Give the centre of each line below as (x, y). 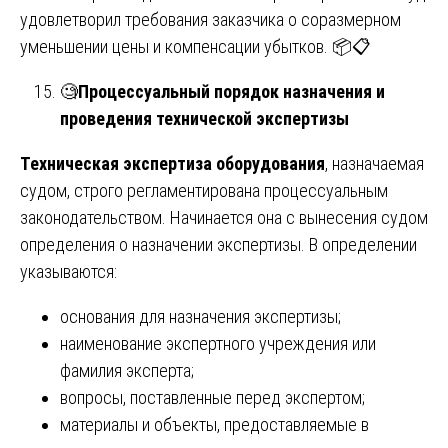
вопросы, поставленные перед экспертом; (212, 397)
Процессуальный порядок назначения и (231, 91)
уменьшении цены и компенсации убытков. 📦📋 (195, 46)
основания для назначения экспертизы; (200, 316)
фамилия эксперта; (127, 370)
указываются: (68, 271)
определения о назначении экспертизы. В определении (218, 244)
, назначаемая (374, 163)
